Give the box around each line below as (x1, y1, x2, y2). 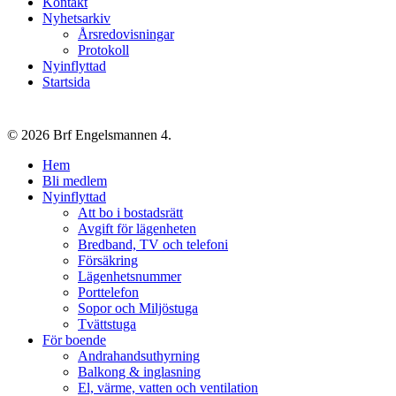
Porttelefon (78, 284, 139, 300)
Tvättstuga (78, 316, 136, 331)
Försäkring (78, 252, 138, 268)
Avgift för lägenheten (78, 220, 196, 236)
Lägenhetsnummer (78, 268, 181, 284)
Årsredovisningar (78, 26, 174, 42)
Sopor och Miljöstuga (78, 300, 198, 316)
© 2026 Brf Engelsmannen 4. (7, 126, 171, 142)
